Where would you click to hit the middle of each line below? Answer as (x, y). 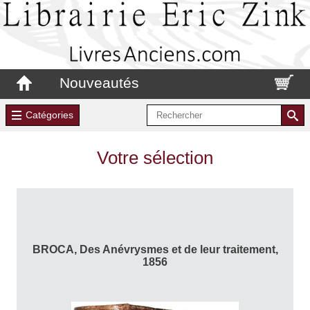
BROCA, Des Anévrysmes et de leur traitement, (155, 249)
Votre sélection (155, 157)
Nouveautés (99, 82)
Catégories (49, 115)
